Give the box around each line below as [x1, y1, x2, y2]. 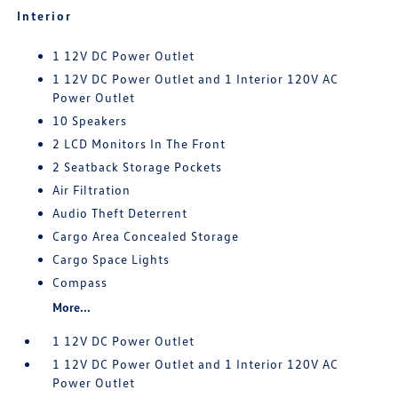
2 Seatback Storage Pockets [52, 159, 223, 174]
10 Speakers [52, 113, 128, 128]
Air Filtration [52, 182, 131, 197]
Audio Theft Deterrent [52, 205, 188, 220]
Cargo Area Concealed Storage [52, 228, 240, 243]
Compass [52, 275, 108, 290]
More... [52, 299, 92, 314]
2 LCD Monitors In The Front [52, 136, 227, 151]
